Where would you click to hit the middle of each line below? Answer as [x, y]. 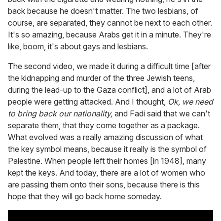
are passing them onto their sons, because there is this [104, 184]
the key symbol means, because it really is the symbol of [107, 149]
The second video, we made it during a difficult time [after [109, 66]
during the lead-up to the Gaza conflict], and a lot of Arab [110, 90]
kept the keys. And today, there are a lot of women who [107, 172]
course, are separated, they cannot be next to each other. [110, 22]
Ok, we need [190, 101]
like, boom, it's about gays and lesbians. [78, 46]
